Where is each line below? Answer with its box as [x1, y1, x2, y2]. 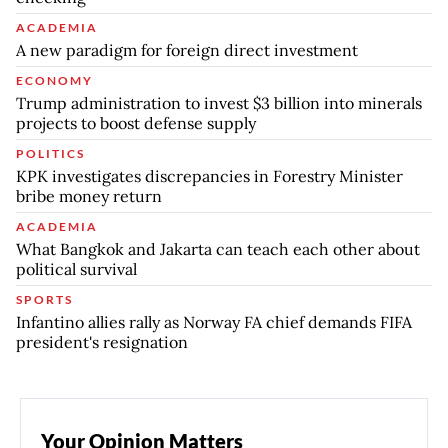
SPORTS [16, 291, 73, 307]
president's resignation [16, 331, 188, 352]
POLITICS [16, 145, 85, 161]
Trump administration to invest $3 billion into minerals [16, 92, 422, 113]
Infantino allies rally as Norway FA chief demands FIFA [16, 311, 412, 332]
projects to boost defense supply [16, 112, 256, 133]
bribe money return [16, 185, 162, 206]
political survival [16, 258, 137, 279]
